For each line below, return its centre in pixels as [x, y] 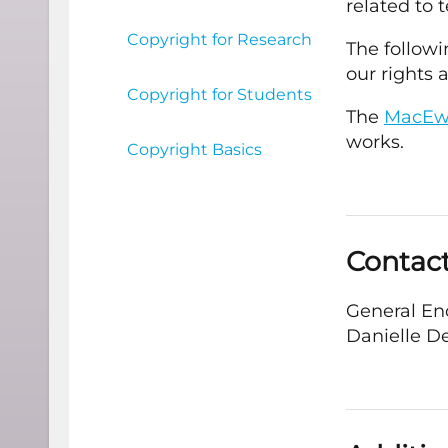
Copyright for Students [219, 94]
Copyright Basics [194, 149]
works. [374, 142]
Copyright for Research [219, 39]
